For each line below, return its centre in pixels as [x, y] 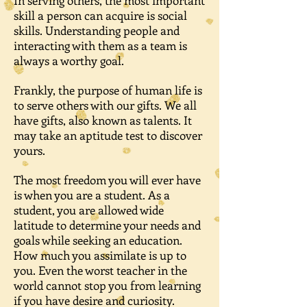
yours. [29, 150]
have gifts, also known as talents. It [103, 120]
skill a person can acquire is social [100, 15]
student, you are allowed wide [89, 210]
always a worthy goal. [69, 60]
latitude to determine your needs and [107, 225]
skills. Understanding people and [97, 30]
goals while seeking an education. [98, 240]
